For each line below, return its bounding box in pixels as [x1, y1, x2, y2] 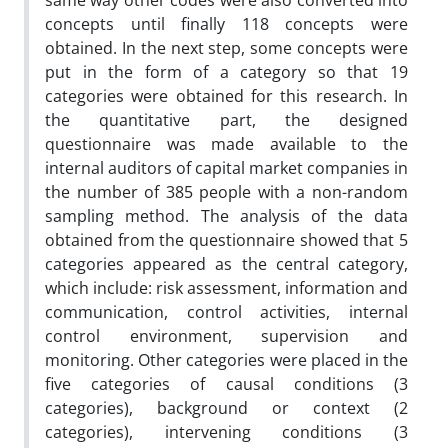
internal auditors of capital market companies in [45, 157, 408, 179]
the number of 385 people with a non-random [45, 181, 408, 203]
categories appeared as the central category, [45, 253, 408, 275]
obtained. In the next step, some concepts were [45, 37, 408, 59]
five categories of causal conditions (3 [45, 373, 408, 395]
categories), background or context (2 [45, 397, 408, 419]
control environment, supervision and [45, 325, 408, 347]
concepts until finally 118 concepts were [45, 13, 408, 35]
